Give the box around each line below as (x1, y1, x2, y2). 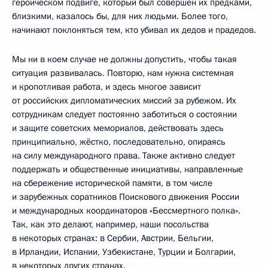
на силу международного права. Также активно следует (12, 149, 235, 162)
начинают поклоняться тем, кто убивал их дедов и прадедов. (12, 23, 256, 36)
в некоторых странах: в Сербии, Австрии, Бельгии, (12, 232, 214, 244)
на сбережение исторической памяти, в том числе (12, 176, 212, 189)
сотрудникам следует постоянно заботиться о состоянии (12, 108, 237, 120)
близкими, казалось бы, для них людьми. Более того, (12, 10, 228, 22)
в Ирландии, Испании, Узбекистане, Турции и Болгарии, (12, 245, 236, 258)
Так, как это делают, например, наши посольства (12, 218, 209, 230)
